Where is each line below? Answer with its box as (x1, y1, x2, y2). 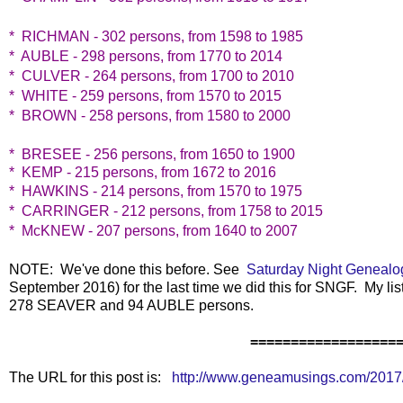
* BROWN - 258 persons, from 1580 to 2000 (9, 107, 291, 123)
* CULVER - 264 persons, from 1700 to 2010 (9, 67, 294, 84)
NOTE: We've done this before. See (9, 261, 246, 277)
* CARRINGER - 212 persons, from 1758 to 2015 (9, 202, 323, 219)
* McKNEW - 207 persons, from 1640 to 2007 (9, 222, 298, 238)
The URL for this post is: (9, 369, 172, 385)
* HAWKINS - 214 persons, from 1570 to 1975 (9, 183, 302, 199)
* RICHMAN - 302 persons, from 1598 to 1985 (9, 28, 303, 44)
